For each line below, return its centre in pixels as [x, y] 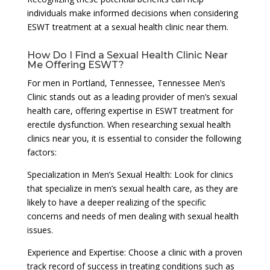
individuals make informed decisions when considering [132, 13]
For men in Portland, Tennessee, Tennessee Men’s [126, 83]
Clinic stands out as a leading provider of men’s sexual [132, 96]
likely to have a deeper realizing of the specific [116, 202]
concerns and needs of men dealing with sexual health [133, 216]
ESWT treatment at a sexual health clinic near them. [127, 27]
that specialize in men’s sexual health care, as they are [132, 188]
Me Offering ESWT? [75, 64]
